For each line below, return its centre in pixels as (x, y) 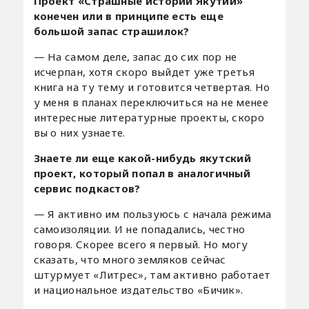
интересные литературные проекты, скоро (149, 117)
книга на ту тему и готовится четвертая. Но (152, 87)
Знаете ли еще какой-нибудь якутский (142, 158)
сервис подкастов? (87, 188)
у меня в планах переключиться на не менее (151, 102)
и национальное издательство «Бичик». (138, 289)
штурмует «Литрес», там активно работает (152, 274)
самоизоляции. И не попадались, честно (139, 229)
